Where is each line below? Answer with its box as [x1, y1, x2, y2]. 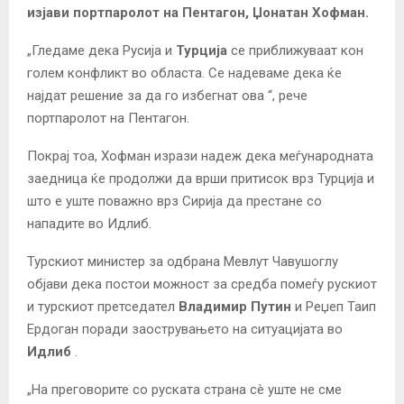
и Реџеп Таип [291, 298, 376, 315]
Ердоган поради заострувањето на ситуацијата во [27, 320, 343, 337]
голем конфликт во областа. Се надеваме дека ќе [27, 64, 342, 81]
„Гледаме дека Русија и [27, 41, 176, 59]
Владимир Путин [179, 298, 291, 315]
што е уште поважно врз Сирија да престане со [27, 192, 322, 209]
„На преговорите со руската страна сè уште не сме [27, 381, 342, 398]
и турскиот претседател [27, 298, 179, 315]
